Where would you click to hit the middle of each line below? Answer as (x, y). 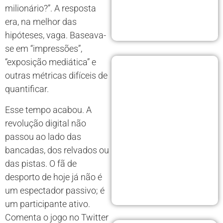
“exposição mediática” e (51, 62)
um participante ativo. (48, 204)
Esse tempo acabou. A (48, 110)
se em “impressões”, (44, 49)
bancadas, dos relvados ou (57, 150)
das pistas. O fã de (41, 163)
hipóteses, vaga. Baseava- (56, 35)
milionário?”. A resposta (51, 8)
